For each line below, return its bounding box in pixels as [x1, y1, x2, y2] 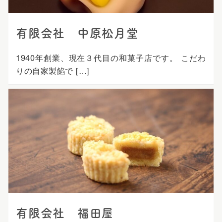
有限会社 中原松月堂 [16, 27, 139, 39]
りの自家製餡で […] [16, 64, 90, 76]
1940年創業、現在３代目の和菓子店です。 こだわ [16, 51, 206, 63]
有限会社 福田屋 [16, 207, 114, 220]
